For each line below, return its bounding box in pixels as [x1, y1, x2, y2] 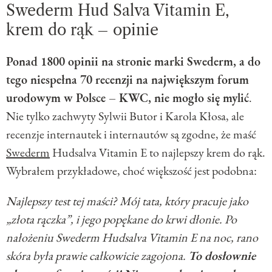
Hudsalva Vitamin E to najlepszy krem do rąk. [50, 144, 265, 161]
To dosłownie [188, 248, 256, 264]
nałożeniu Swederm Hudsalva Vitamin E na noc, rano [6, 229, 258, 246]
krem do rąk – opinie [6, 21, 158, 40]
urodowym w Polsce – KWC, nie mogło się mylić [6, 90, 249, 106]
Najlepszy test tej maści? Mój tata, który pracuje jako [6, 193, 248, 209]
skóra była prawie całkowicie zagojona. [6, 248, 188, 264]
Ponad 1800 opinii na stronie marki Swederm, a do [6, 53, 260, 70]
